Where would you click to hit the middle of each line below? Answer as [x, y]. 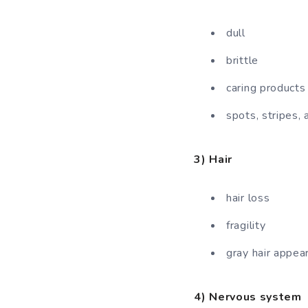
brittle [242, 61]
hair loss [248, 198]
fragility [246, 226]
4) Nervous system [248, 297]
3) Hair [213, 160]
